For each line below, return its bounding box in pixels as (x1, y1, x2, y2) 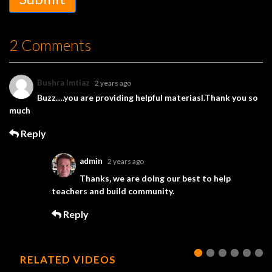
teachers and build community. (52, 185, 174, 196)
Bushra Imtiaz (37, 77, 92, 87)
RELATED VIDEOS (20, 253, 116, 266)
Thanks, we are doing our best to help (80, 172, 231, 183)
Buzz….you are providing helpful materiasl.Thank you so (37, 92, 258, 103)
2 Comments (9, 35, 91, 54)
